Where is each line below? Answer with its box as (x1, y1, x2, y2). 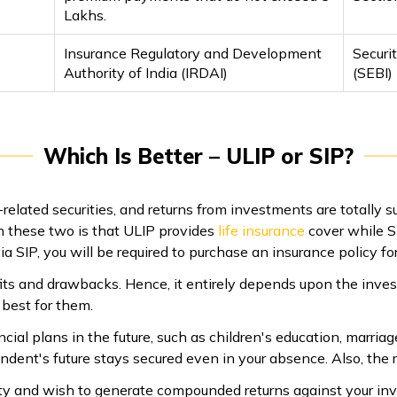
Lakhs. (64, 5, 107, 24)
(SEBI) (352, 63, 393, 82)
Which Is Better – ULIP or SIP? (43, 142, 354, 169)
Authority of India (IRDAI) (64, 63, 229, 82)
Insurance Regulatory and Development (64, 43, 323, 62)
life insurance (218, 221, 305, 239)
